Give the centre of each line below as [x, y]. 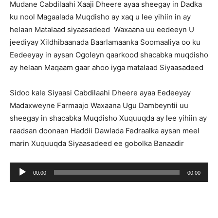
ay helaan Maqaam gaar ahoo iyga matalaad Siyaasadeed [107, 67]
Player [20, 181]
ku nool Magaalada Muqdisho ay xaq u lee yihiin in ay [100, 17]
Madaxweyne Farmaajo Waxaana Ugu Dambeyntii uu [99, 105]
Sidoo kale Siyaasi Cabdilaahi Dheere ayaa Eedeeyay [100, 93]
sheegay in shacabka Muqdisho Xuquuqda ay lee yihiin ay [108, 118]
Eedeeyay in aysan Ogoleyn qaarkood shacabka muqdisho [109, 55]
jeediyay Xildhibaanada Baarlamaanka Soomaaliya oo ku [105, 42]
